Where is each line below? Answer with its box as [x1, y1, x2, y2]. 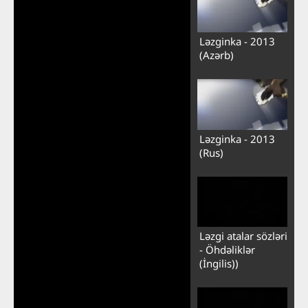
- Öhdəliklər [199, 243, 255, 257]
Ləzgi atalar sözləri [199, 229, 287, 243]
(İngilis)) [199, 256, 239, 271]
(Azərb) [199, 47, 234, 62]
